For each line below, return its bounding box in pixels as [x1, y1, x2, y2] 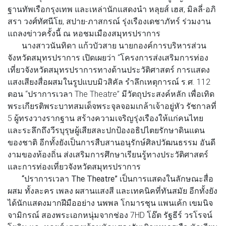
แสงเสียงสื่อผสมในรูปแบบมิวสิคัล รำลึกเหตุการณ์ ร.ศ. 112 [8, 76, 210, 87]
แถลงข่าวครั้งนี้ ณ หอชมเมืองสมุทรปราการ [8, 28, 160, 38]
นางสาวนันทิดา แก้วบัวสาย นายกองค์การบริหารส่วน [22, 40, 206, 50]
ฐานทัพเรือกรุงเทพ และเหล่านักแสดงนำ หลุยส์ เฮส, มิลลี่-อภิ [8, 4, 216, 14]
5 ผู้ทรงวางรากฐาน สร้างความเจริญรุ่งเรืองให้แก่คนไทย [8, 112, 203, 123]
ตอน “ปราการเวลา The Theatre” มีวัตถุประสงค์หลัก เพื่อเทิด [8, 88, 214, 99]
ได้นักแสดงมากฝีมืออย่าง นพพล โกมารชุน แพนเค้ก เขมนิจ [8, 197, 213, 208]
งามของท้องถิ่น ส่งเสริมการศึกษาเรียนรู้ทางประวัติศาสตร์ [8, 149, 208, 159]
